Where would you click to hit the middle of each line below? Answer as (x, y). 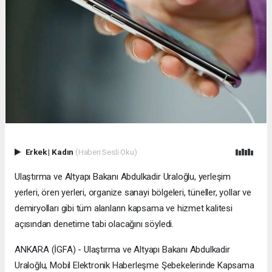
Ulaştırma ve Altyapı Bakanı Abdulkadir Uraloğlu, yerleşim (123, 177)
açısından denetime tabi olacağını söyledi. (94, 224)
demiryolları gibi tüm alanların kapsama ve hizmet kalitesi (124, 209)
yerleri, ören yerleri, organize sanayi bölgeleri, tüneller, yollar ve (133, 193)
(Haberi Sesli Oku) (106, 152)
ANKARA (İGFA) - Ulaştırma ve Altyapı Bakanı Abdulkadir (122, 250)
